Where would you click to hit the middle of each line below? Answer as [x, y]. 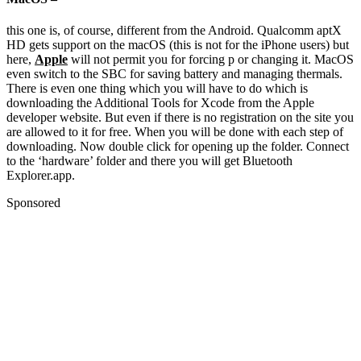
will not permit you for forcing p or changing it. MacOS [211, 60]
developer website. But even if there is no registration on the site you [180, 118]
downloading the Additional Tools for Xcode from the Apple [160, 103]
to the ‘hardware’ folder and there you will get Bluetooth [149, 161]
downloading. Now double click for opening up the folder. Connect [178, 147]
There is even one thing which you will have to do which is [157, 89]
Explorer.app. [41, 176]
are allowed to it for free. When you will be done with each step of [175, 132]
